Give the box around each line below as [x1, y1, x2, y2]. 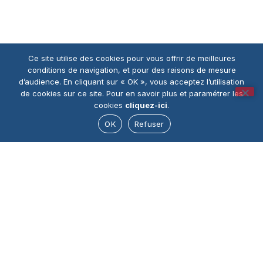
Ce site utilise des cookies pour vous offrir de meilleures [28, 53, 235, 63]
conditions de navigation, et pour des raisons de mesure [27, 65, 236, 75]
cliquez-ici [125, 100, 167, 110]
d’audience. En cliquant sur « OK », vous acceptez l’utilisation [19, 77, 244, 86]
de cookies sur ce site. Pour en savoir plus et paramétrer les [20, 89, 243, 98]
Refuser [134, 119, 164, 129]
